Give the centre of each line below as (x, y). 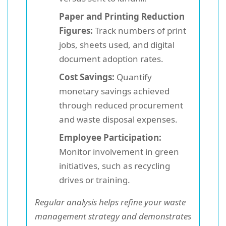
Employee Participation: (110, 137)
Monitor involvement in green (119, 151)
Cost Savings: (87, 77)
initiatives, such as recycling (115, 165)
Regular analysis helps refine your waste (110, 202)
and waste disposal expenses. (118, 119)
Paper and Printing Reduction (122, 16)
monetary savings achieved (114, 91)
